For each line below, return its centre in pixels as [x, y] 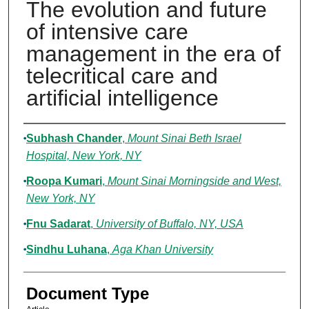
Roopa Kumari [64, 181]
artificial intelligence [122, 98]
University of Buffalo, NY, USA [169, 224]
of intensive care [107, 32]
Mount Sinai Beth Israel [184, 139]
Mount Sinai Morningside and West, [194, 181]
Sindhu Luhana [66, 250]
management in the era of [153, 54]
